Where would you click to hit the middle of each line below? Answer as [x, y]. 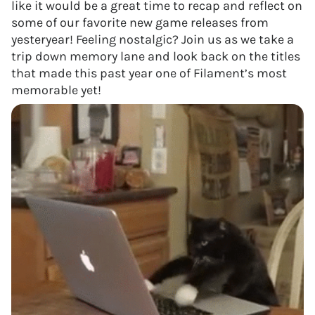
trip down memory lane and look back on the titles [156, 56]
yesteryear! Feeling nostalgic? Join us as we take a [153, 39]
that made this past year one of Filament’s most [149, 73]
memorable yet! [56, 90]
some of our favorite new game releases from [140, 22]
